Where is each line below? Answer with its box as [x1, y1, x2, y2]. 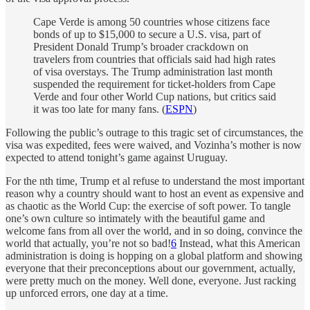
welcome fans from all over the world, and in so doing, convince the [6, 225, 302, 237]
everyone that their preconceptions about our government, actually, [6, 262, 295, 275]
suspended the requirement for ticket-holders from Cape [33, 78, 275, 91]
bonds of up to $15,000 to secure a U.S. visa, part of [33, 28, 261, 41]
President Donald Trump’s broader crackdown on [33, 41, 248, 53]
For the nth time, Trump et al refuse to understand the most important [6, 175, 304, 188]
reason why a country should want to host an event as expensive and [6, 188, 304, 200]
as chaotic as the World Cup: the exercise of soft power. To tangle [6, 200, 291, 212]
